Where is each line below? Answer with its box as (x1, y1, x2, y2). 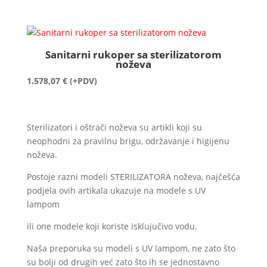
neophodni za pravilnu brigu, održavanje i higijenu (26, 135, 229, 147)
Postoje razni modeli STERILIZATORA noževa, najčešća (26, 171, 240, 183)
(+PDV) (69, 75, 97, 87)
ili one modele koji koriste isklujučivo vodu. (26, 221, 197, 232)
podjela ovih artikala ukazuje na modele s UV (26, 185, 206, 197)
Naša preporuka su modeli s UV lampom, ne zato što (26, 243, 235, 254)
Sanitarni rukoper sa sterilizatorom (45, 47, 222, 61)
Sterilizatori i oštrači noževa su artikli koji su (26, 122, 202, 133)
